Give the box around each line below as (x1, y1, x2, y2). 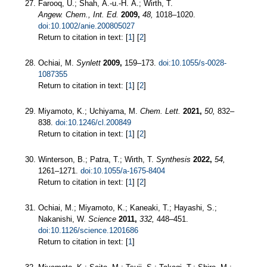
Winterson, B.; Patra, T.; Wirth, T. (38, 155, 156, 164)
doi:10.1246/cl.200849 (55, 118, 131, 128)
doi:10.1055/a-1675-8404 (80, 166, 165, 176)
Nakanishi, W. (38, 215, 88, 224)
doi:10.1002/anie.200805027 (38, 21, 135, 31)
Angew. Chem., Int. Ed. (38, 10, 119, 20)
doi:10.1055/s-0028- (159, 58, 226, 68)
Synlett (76, 58, 101, 68)
